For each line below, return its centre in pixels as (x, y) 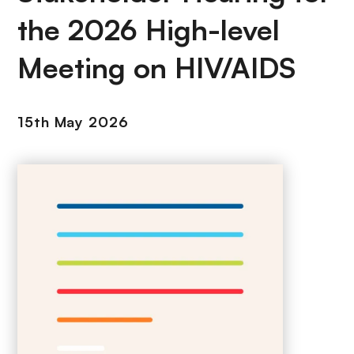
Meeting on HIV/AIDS (156, 68)
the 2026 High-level (149, 30)
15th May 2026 (73, 122)
